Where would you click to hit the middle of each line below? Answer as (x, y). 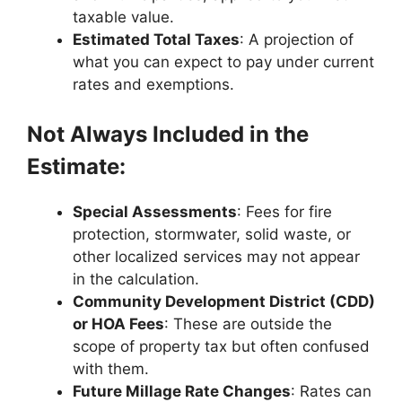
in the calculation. (136, 279)
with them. (111, 369)
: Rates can (331, 391)
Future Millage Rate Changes (182, 391)
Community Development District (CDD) (224, 301)
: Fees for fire (284, 212)
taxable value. (123, 17)
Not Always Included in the (168, 134)
